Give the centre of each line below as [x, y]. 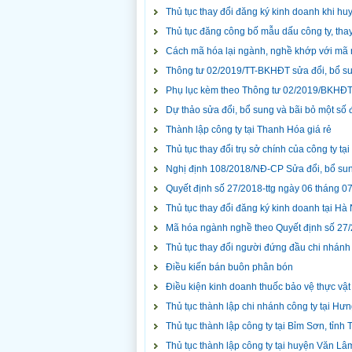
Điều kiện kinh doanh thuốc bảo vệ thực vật [258, 287]
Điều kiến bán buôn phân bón [229, 267]
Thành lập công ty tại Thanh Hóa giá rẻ [249, 130]
